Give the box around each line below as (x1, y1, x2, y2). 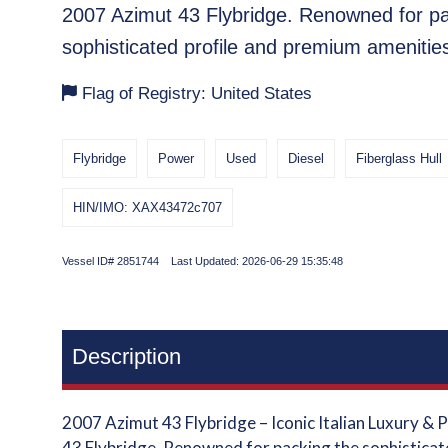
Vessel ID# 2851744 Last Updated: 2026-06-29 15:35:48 (62, 255, 344, 267)
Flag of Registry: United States (82, 84, 313, 103)
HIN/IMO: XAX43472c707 (73, 200, 223, 215)
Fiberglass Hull (356, 151, 443, 166)
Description (72, 344, 182, 369)
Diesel (288, 151, 325, 166)
